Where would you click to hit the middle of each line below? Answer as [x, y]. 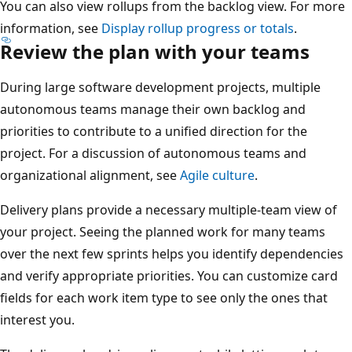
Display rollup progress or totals [209, 29]
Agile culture [229, 176]
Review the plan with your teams [167, 52]
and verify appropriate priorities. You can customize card [181, 276]
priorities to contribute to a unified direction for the [165, 132]
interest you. [49, 320]
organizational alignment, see [102, 176]
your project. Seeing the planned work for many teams [174, 232]
